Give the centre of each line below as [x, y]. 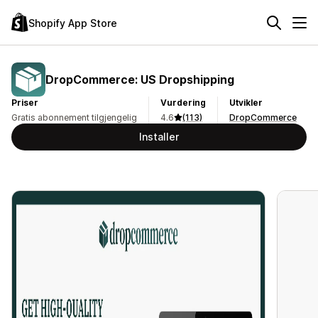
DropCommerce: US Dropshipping [140, 79]
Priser [25, 103]
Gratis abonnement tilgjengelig [74, 117]
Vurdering [183, 103]
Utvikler [246, 103]
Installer [159, 137]
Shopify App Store [73, 23]
